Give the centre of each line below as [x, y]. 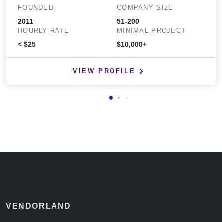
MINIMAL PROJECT [152, 30]
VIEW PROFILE [104, 71]
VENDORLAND [39, 206]
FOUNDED [36, 7]
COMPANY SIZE [145, 7]
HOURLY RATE [44, 30]
